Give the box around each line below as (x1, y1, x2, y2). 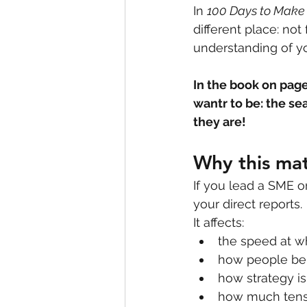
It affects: (193, 215, 244, 230)
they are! (193, 114, 249, 129)
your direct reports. (193, 197, 302, 211)
